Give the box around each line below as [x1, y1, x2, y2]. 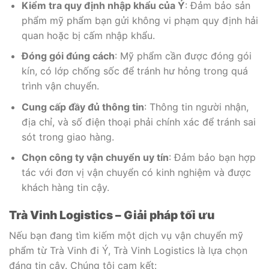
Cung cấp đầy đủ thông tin [21, 100, 144, 113]
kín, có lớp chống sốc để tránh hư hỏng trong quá [21, 65, 248, 77]
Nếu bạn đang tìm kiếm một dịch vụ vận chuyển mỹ [9, 229, 243, 241]
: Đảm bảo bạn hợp [168, 151, 256, 164]
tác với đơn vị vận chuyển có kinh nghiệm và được [21, 166, 251, 179]
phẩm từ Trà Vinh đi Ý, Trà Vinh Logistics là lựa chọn [9, 244, 247, 256]
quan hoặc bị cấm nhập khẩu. [21, 29, 155, 41]
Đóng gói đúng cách [21, 50, 115, 62]
